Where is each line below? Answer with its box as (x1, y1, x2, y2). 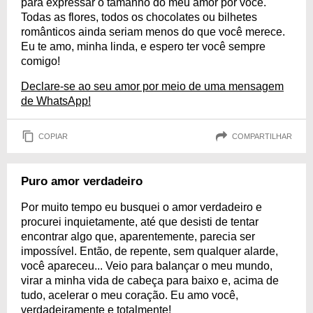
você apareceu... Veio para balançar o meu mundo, (21, 260, 272, 272)
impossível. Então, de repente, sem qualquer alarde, (21, 245, 278, 257)
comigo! (21, 55, 60, 67)
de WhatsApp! (21, 95, 91, 107)
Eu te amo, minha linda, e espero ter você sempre (21, 41, 265, 52)
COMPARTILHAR (232, 131, 292, 140)
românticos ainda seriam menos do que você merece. (21, 26, 285, 38)
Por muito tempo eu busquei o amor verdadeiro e (21, 201, 262, 213)
